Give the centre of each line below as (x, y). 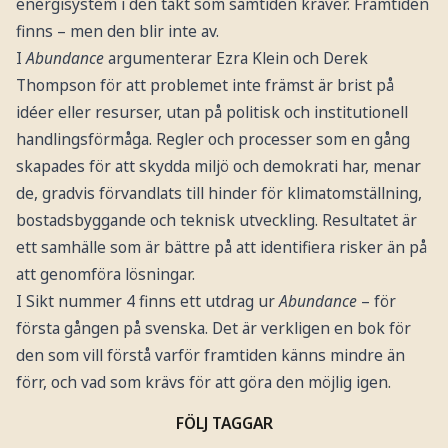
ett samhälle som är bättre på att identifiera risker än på (221, 247)
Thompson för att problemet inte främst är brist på (204, 85)
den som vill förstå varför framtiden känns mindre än (210, 355)
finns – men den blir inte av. (117, 31)
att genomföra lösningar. (105, 274)
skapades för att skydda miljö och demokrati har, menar (218, 166)
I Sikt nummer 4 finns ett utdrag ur (147, 301)
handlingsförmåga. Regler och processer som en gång (212, 139)
